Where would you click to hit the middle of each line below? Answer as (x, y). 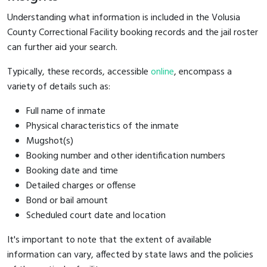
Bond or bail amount (67, 201)
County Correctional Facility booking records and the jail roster (133, 32)
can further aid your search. (62, 47)
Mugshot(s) (50, 141)
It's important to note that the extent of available (109, 240)
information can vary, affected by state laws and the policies (130, 255)
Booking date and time (72, 171)
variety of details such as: (59, 87)
